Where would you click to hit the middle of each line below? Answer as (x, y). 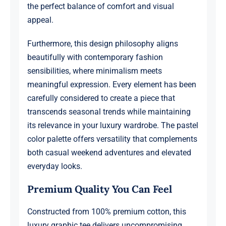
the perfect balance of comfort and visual (100, 7)
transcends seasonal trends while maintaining (109, 112)
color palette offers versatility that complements (112, 139)
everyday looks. (54, 166)
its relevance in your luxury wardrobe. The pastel (112, 126)
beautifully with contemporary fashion (95, 58)
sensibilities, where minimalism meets (94, 71)
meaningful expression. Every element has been (111, 85)
